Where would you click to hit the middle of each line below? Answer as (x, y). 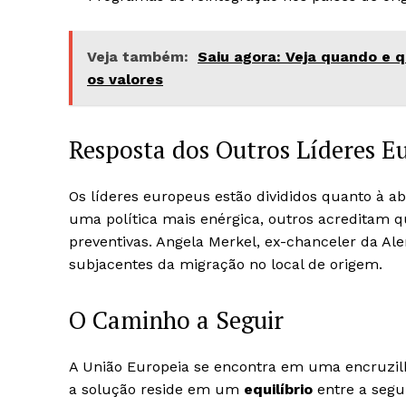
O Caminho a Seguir (176, 320)
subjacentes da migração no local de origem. (226, 264)
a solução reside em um (156, 389)
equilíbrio (278, 389)
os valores (125, 79)
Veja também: (138, 57)
